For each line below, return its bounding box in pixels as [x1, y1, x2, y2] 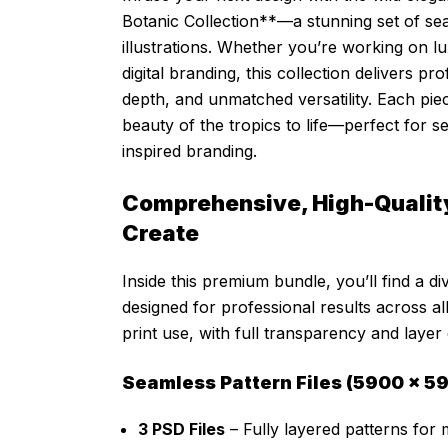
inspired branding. [122, 141, 257, 162]
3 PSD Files [138, 419, 225, 440]
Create [122, 220, 199, 247]
